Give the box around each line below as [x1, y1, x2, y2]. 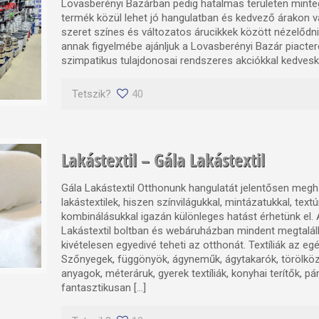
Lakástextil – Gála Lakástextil [61, 147, 266, 172]
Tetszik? [72, 87, 112, 100]
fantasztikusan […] [61, 281, 147, 294]
